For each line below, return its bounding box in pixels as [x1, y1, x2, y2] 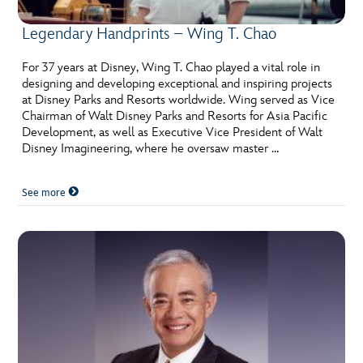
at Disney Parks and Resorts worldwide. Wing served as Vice [22, 92, 335, 108]
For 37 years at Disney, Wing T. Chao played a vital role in [22, 60, 321, 75]
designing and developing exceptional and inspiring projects [22, 76, 333, 92]
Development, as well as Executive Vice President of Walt [22, 125, 323, 140]
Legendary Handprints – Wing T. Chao [22, 24, 277, 44]
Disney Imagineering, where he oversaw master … [22, 141, 280, 156]
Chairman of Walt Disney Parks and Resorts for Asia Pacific [22, 109, 328, 124]
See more [22, 186, 69, 199]
